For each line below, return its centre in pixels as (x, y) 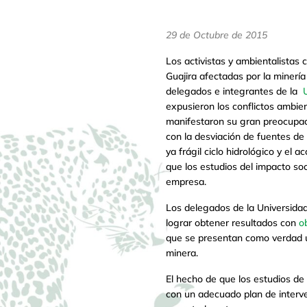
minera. (182, 253)
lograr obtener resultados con (232, 223)
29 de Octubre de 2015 (217, 35)
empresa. (186, 182)
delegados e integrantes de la (234, 91)
